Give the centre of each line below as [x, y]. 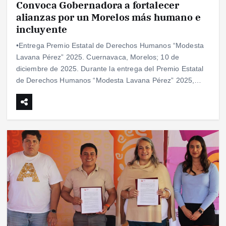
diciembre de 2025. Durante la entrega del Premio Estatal [110, 69]
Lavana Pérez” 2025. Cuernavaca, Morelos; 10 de [98, 57]
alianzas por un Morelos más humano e [108, 17]
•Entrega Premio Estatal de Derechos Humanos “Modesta [110, 46]
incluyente [42, 29]
